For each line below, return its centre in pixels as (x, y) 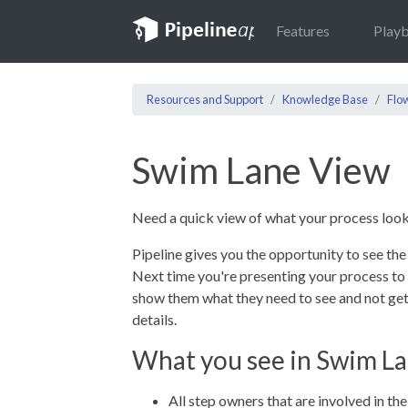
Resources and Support (205, 99)
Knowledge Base (325, 99)
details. (154, 319)
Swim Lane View (261, 170)
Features (303, 31)
